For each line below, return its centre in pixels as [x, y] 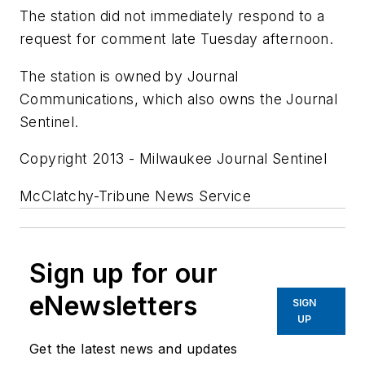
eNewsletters [114, 306]
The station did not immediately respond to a [172, 15]
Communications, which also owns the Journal [179, 99]
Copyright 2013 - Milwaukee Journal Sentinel [174, 159]
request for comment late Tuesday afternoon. [177, 38]
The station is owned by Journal [129, 76]
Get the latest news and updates [134, 348]
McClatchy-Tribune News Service [135, 196]
